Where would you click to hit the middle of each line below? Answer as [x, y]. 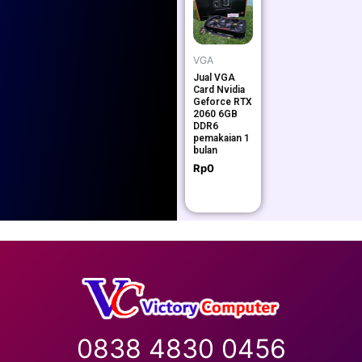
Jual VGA [214, 77]
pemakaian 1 [221, 138]
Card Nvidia [219, 89]
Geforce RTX [222, 101]
